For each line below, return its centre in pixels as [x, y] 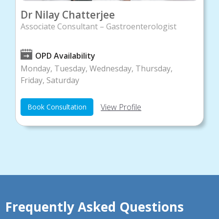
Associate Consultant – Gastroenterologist [99, 26]
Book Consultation [57, 107]
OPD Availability [66, 55]
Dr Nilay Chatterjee [68, 14]
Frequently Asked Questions [95, 207]
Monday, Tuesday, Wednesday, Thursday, [97, 68]
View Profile [121, 107]
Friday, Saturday [50, 80]
